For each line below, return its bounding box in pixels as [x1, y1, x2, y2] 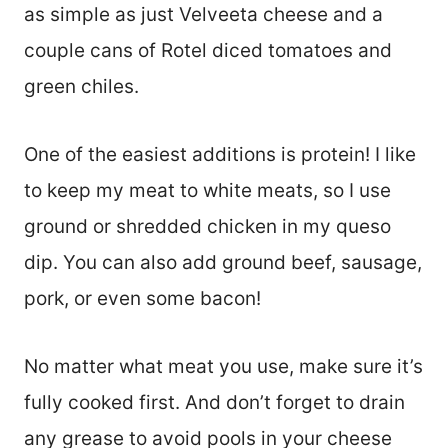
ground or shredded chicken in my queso [24, 215, 391, 239]
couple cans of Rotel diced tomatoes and [24, 39, 392, 63]
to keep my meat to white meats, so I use [24, 179, 391, 203]
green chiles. [24, 75, 139, 99]
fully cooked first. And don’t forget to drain [24, 391, 405, 415]
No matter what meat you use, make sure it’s [24, 355, 423, 379]
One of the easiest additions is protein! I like [24, 143, 416, 167]
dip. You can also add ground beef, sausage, [24, 251, 422, 275]
